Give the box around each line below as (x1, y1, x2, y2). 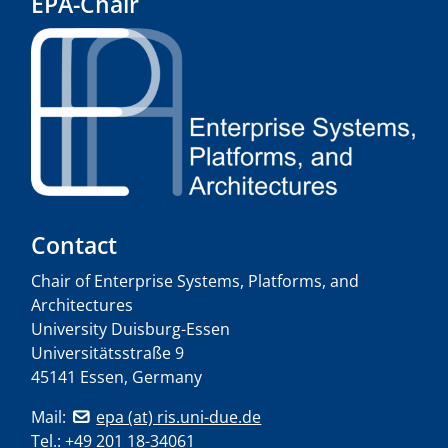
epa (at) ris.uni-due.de (96, 406, 262, 429)
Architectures (31, 294, 133, 317)
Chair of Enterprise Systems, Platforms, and (31, 270, 359, 293)
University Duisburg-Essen (31, 318, 230, 341)
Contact (31, 229, 117, 262)
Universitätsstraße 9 (31, 342, 184, 365)
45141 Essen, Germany (31, 366, 202, 389)
